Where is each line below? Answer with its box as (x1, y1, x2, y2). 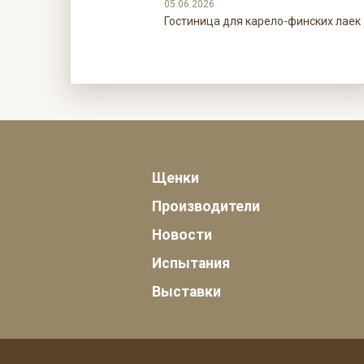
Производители (152, 198, 260, 214)
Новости (152, 227, 212, 243)
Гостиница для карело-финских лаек (163, 15, 361, 28)
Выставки (152, 284, 221, 300)
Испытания (152, 255, 230, 271)
